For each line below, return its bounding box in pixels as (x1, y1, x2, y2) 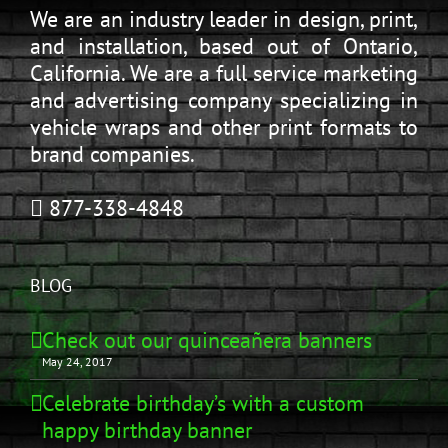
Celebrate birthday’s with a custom (42, 389, 364, 418)
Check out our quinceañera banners (42, 326, 372, 355)
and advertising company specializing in (30, 86, 418, 115)
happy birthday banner (42, 416, 252, 445)
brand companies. (30, 140, 195, 169)
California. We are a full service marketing (30, 59, 418, 88)
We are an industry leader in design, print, (30, 5, 418, 34)
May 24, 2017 (42, 354, 113, 370)
